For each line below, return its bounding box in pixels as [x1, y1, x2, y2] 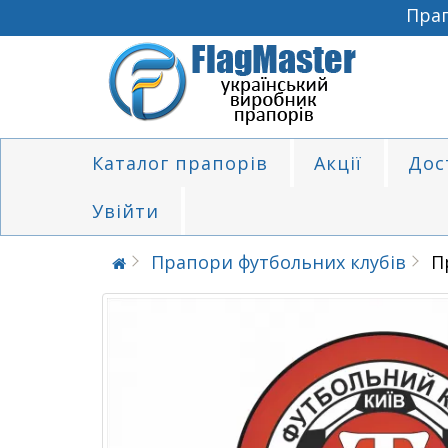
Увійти [92, 199, 159, 223]
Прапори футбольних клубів [151, 250, 406, 274]
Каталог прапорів [92, 151, 268, 175]
